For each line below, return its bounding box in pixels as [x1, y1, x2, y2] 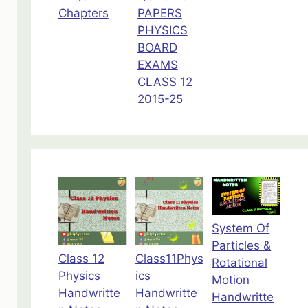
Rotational [212, 256, 268, 270]
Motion [212, 273, 250, 287]
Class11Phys [135, 251, 203, 265]
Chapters [58, 6, 109, 21]
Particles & [212, 239, 272, 253]
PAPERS [137, 6, 182, 21]
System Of [212, 221, 270, 236]
